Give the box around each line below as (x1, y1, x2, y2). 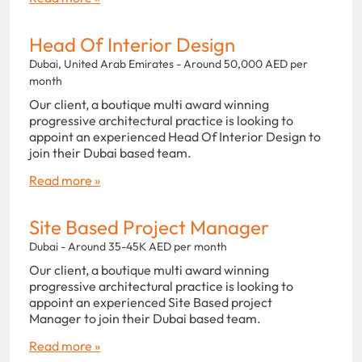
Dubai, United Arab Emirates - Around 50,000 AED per (29, 56, 308, 71)
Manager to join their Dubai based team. (29, 309, 263, 326)
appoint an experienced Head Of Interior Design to (29, 128, 321, 145)
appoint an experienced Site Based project (29, 293, 272, 310)
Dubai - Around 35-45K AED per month (29, 238, 227, 254)
